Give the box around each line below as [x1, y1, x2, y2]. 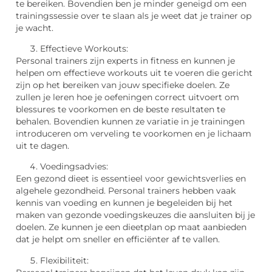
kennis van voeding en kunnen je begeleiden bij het [16, 198, 233, 208]
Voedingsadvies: [40, 161, 108, 172]
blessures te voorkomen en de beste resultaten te [16, 104, 225, 114]
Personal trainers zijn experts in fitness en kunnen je [16, 55, 235, 66]
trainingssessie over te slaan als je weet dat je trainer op [16, 10, 251, 21]
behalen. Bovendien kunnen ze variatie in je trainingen [16, 116, 245, 126]
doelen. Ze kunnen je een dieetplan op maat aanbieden [16, 222, 246, 233]
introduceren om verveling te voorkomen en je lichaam [16, 128, 251, 138]
